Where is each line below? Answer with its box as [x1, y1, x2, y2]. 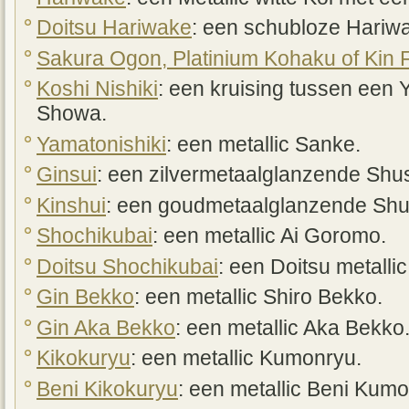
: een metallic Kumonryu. [131, 347, 362, 371]
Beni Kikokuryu [37, 377, 178, 401]
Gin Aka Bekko [37, 316, 175, 340]
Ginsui [37, 163, 97, 187]
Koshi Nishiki [37, 78, 158, 101]
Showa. [37, 102, 107, 126]
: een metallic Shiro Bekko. [134, 286, 383, 309]
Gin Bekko [37, 286, 134, 309]
